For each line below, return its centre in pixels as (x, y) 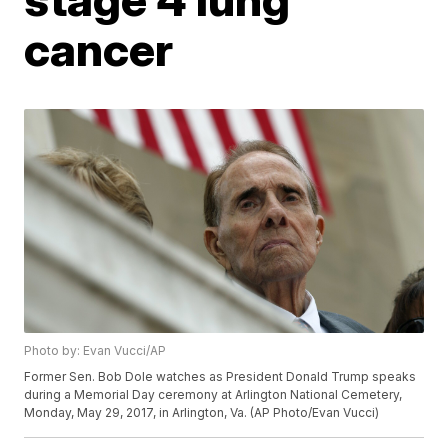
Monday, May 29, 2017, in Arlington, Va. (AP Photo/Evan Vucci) (202, 413)
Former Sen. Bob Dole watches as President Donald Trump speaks (220, 377)
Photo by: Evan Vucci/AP (95, 351)
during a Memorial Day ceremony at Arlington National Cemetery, (213, 395)
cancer (99, 48)
